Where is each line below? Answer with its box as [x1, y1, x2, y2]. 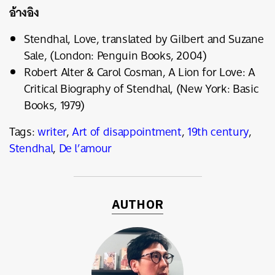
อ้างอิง [9, 2, 39, 23]
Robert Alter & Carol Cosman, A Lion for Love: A [24, 62, 255, 83]
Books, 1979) [24, 95, 85, 116]
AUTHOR [111, 195, 164, 216]
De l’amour [58, 138, 112, 159]
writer [37, 122, 66, 142]
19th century [187, 122, 249, 142]
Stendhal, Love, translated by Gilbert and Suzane [24, 29, 264, 50]
